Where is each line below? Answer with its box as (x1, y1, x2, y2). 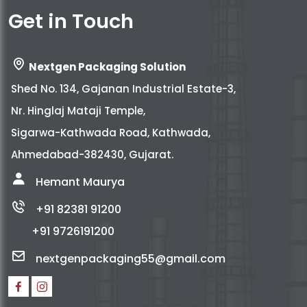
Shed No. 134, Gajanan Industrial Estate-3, (11, 82, 236, 97)
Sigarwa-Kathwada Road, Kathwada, (11, 125, 210, 140)
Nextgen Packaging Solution (29, 60, 186, 75)
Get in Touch (8, 8, 134, 36)
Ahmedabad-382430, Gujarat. (11, 147, 173, 162)
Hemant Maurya (36, 174, 125, 191)
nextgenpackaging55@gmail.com (36, 251, 225, 267)
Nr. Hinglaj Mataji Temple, (11, 103, 145, 119)
